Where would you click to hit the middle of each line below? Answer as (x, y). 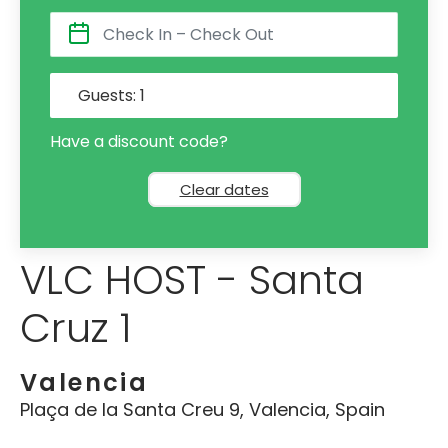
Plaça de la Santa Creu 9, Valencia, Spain (202, 409)
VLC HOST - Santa (192, 279)
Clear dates (224, 189)
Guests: (107, 95)
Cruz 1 (75, 327)
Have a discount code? (139, 141)
